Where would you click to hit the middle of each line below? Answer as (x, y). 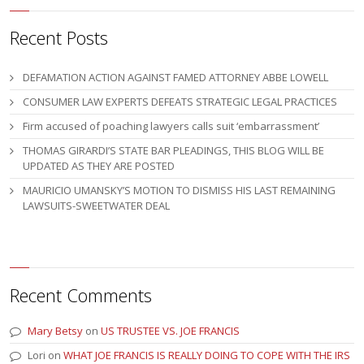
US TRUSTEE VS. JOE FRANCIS (171, 330)
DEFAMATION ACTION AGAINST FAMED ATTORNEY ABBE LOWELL (176, 77)
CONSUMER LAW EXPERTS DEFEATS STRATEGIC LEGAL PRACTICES (180, 102)
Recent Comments (81, 295)
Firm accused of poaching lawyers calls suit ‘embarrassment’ (171, 126)
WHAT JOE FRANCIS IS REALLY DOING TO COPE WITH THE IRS (207, 355)
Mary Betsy (56, 330)
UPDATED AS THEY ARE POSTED (99, 166)
